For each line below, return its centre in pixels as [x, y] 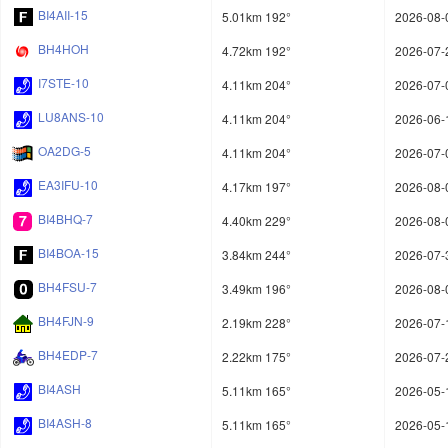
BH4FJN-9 [66, 321]
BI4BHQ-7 [65, 219]
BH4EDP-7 [68, 355]
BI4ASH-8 [65, 423]
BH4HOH [63, 49]
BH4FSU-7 [67, 287]
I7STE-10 [63, 83]
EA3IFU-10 [68, 185]
